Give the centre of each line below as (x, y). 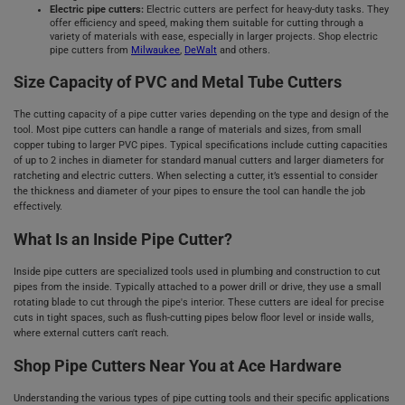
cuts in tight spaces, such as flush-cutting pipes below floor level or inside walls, (193, 318)
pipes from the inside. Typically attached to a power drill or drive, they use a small (198, 287)
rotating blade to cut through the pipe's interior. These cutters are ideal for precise (199, 302)
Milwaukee (155, 51)
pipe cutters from (90, 51)
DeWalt (201, 51)
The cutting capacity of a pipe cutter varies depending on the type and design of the (201, 115)
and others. (244, 51)
